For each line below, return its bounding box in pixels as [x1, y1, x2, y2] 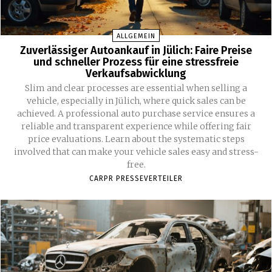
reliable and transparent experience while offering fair [21, 121, 251, 132]
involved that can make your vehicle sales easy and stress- [13, 146, 259, 158]
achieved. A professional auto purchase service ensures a [17, 108, 255, 120]
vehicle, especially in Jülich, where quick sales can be [26, 95, 246, 107]
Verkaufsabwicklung [86, 67, 186, 81]
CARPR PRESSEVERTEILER [89, 174, 183, 183]
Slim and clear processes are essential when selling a [25, 83, 247, 94]
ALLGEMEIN [117, 32, 155, 41]
